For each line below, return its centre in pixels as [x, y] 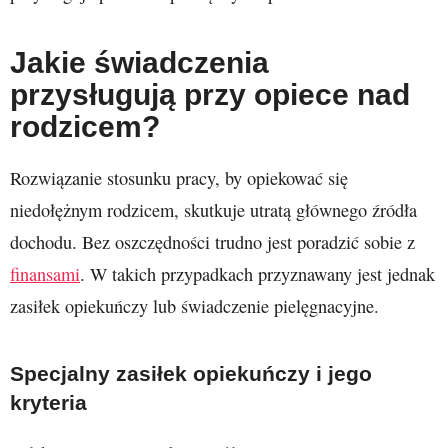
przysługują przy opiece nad [210, 93]
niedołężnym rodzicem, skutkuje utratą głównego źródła [213, 209]
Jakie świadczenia [139, 61]
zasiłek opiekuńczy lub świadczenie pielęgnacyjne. [194, 305]
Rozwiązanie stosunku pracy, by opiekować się [179, 177]
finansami [45, 273]
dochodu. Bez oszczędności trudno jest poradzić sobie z [212, 241]
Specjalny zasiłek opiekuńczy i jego [191, 373]
